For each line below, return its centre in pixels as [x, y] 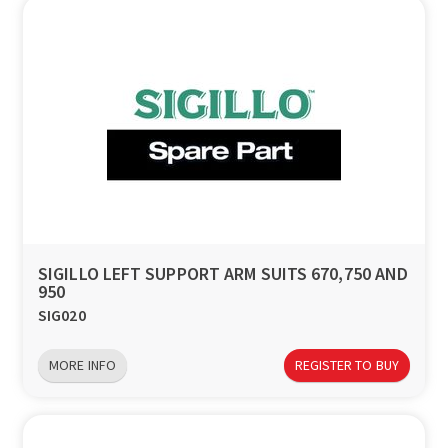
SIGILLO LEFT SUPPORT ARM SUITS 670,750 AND [223, 274]
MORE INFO [82, 365]
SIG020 [62, 315]
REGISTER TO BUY [346, 365]
